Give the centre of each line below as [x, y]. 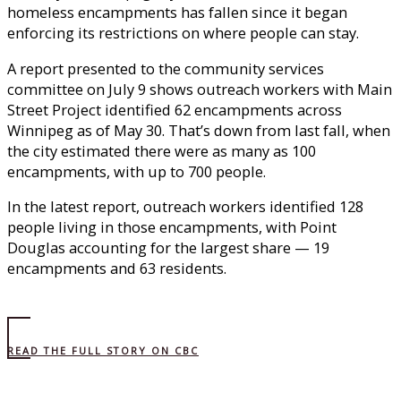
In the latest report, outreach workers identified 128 [185, 207]
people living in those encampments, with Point [172, 227]
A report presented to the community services [166, 68]
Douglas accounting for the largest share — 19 [168, 248]
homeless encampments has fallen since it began [177, 13]
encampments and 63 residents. [117, 269]
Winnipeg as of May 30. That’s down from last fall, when [199, 130]
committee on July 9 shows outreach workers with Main [200, 89]
